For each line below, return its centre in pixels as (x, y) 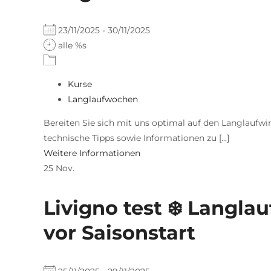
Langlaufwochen (103, 99)
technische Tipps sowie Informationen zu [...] (136, 138)
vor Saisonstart (119, 232)
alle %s (71, 45)
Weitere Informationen (92, 153)
